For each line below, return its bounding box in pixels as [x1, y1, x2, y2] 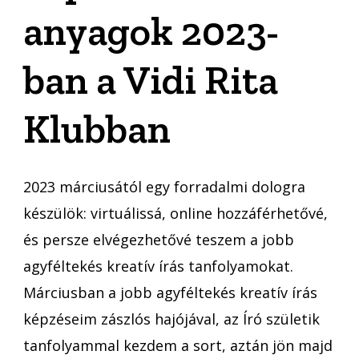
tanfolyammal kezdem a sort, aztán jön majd [23, 335, 333, 355]
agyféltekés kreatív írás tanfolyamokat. [23, 256, 293, 276]
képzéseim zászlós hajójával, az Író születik [23, 309, 320, 329]
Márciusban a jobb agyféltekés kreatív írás [23, 282, 317, 302]
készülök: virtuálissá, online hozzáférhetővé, [23, 203, 328, 223]
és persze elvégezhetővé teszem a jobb [23, 229, 294, 249]
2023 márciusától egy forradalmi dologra [23, 176, 305, 196]
